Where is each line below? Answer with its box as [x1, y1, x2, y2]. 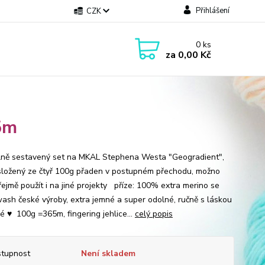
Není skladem [80, 248, 135, 259]
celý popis [134, 208, 173, 219]
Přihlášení [195, 5, 230, 16]
